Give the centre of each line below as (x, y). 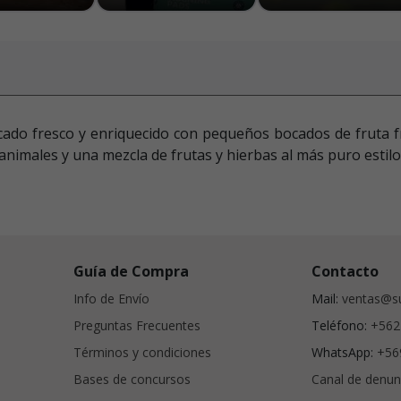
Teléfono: (341, 325)
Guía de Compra (132, 271)
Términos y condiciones (143, 352)
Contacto (346, 271)
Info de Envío (112, 299)
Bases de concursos (132, 379)
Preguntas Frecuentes (137, 325)
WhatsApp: (345, 352)
